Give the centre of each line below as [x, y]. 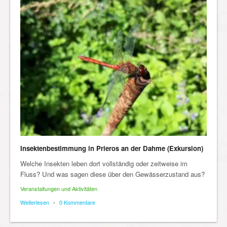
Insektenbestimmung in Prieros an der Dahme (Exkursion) [112, 148]
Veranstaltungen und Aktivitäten [59, 188]
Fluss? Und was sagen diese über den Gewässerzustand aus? [112, 174]
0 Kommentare [77, 202]
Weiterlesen [35, 202]
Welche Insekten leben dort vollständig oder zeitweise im [104, 163]
